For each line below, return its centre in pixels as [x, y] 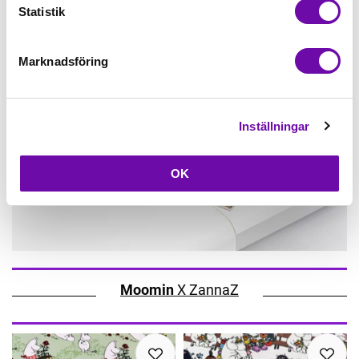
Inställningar [274, 126]
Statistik [42, 11]
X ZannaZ [206, 289]
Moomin [147, 289]
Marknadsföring [64, 61]
